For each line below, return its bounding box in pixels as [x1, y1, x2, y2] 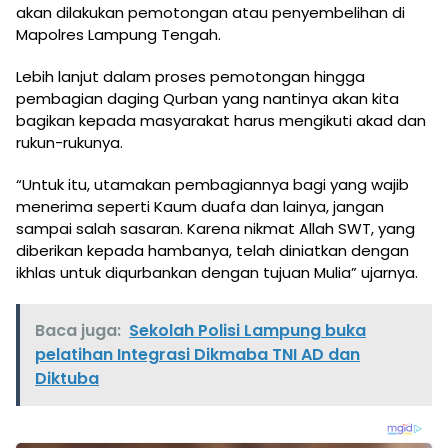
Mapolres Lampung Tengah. [16, 24, 221, 46]
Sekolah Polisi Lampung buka [129, 319, 366, 343]
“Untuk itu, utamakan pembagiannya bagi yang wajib [16, 174, 409, 196]
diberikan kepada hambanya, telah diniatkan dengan [16, 240, 409, 262]
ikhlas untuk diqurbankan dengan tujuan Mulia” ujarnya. [16, 262, 418, 284]
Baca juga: [35, 319, 121, 343]
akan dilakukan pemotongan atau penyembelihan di [16, 2, 405, 24]
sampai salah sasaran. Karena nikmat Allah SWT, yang [16, 218, 415, 240]
